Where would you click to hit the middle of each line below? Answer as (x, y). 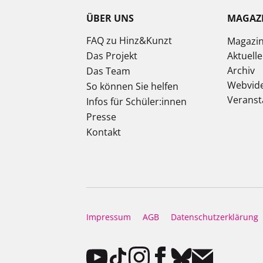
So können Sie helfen (132, 87)
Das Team (108, 71)
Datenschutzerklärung (215, 217)
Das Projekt (112, 56)
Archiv (241, 71)
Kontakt (104, 132)
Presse (101, 117)
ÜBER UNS (110, 18)
